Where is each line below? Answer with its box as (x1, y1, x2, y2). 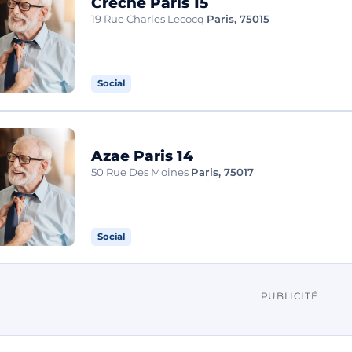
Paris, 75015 (207, 13, 270, 26)
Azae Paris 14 (91, 147, 194, 166)
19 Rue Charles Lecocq (91, 13, 205, 26)
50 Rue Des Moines (91, 166, 189, 179)
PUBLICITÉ (260, 289, 318, 302)
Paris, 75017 (191, 166, 255, 179)
